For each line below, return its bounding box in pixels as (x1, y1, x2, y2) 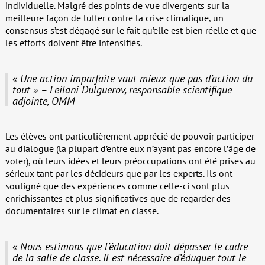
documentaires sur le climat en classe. (5, 204, 159, 216)
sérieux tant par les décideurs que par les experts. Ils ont (5, 167, 232, 179)
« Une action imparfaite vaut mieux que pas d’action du (12, 71, 253, 85)
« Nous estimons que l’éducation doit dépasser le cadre (12, 239, 248, 253)
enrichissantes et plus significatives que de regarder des (5, 192, 231, 204)
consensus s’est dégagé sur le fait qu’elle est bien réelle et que (5, 24, 256, 36)
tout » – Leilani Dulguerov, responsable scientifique (12, 82, 232, 96)
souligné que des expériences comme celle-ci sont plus (5, 179, 230, 192)
